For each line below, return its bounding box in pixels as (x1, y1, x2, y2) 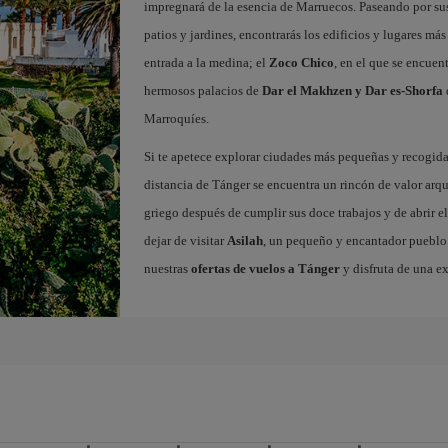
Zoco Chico (268, 55, 334, 70)
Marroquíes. (143, 111, 209, 126)
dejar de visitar (143, 233, 227, 248)
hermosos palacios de (143, 83, 262, 98)
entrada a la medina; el (143, 55, 269, 70)
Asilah (226, 233, 263, 248)
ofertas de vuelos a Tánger (190, 261, 340, 276)
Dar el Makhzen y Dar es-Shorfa (261, 83, 443, 98)
